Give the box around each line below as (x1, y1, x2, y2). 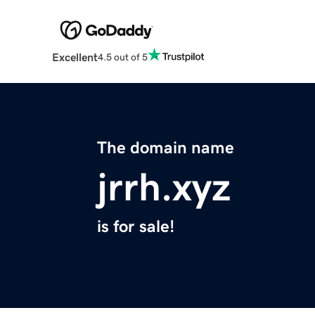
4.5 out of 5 (97, 51, 148, 62)
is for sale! (97, 218, 174, 236)
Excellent (51, 51, 98, 63)
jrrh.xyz (97, 167, 231, 207)
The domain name (97, 139, 234, 157)
